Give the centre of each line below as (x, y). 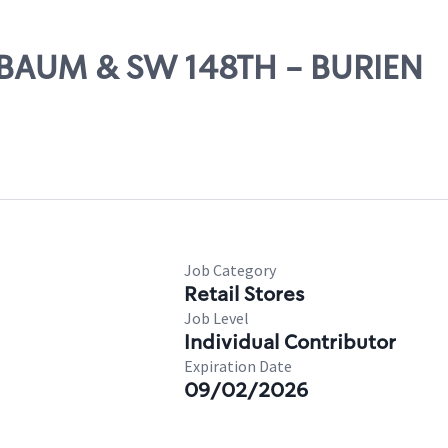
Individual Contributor (290, 342)
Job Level (216, 318)
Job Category (230, 270)
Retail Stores (244, 294)
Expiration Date (238, 366)
